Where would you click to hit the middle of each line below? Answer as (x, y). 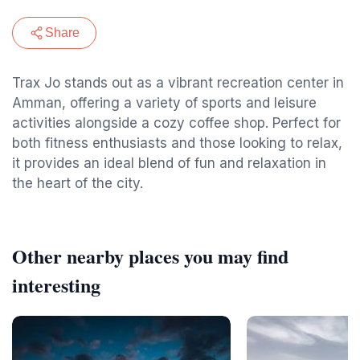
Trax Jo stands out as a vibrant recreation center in (178, 83)
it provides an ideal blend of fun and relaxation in (169, 163)
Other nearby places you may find (150, 256)
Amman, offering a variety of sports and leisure (164, 103)
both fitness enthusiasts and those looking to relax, (177, 143)
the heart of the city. (78, 183)
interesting (56, 285)
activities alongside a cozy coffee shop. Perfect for (176, 123)
